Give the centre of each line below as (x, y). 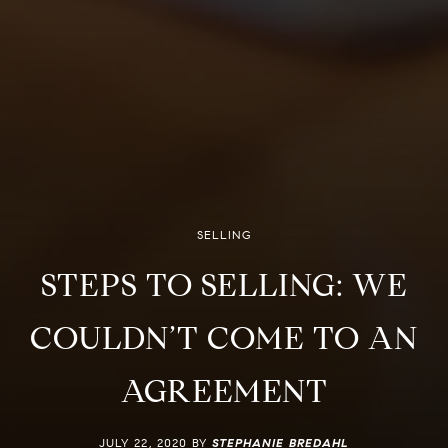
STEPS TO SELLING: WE (224, 285)
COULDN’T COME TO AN (224, 338)
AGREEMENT (224, 391)
